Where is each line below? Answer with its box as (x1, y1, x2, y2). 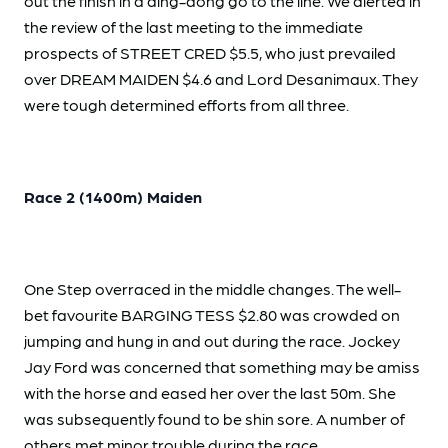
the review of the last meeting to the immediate (24, 17, 363, 37)
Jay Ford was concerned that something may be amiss (24, 357, 420, 377)
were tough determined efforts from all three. (24, 95, 349, 115)
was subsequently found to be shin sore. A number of (24, 409, 405, 429)
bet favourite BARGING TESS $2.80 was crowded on (24, 305, 400, 325)
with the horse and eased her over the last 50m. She (24, 383, 396, 403)
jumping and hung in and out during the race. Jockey (24, 331, 400, 351)
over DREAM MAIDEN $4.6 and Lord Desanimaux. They (24, 69, 418, 89)
